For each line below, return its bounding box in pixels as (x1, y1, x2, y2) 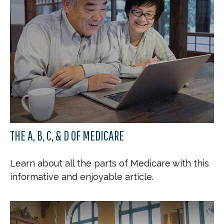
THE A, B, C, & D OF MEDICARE (10, 127, 124, 143)
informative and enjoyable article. (10, 171, 153, 182)
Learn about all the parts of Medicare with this (10, 157, 209, 168)
